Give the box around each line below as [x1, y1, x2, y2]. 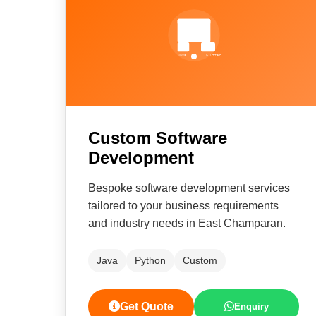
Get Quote [119, 300, 174, 312]
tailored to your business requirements [88, 200, 279, 212]
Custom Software [88, 128, 227, 147]
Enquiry [234, 301, 269, 312]
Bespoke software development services [88, 182, 290, 194]
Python [135, 255, 166, 266]
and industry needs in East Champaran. [88, 217, 286, 229]
